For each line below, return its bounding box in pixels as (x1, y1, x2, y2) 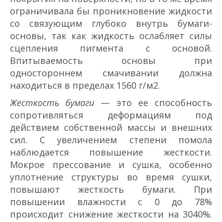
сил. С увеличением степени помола (10, 134, 212, 146)
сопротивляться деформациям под (10, 109, 212, 121)
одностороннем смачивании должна (10, 67, 212, 79)
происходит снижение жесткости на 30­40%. (10, 208, 212, 221)
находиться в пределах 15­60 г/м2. (10, 79, 160, 92)
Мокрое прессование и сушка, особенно (10, 159, 212, 171)
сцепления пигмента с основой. (10, 42, 212, 55)
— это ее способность (94, 97, 213, 109)
